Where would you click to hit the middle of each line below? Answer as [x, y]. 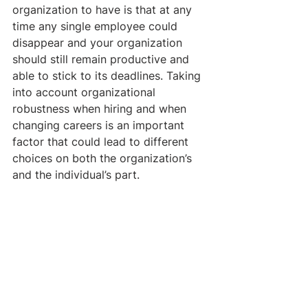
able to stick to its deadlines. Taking [108, 75]
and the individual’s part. [76, 174]
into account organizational [86, 92]
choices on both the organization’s [104, 158]
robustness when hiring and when [101, 108]
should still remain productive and [102, 59]
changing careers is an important [100, 125]
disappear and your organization [99, 42]
